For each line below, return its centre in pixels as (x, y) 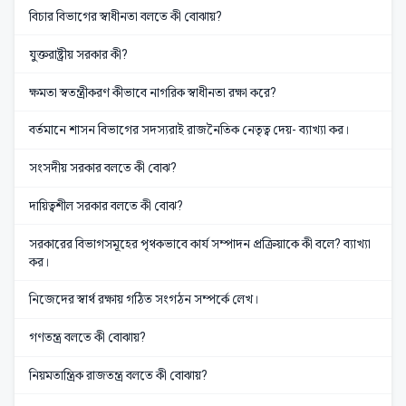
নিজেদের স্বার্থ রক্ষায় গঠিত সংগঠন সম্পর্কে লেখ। (144, 300)
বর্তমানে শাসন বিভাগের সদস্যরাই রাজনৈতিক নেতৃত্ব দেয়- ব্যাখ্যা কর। (189, 130)
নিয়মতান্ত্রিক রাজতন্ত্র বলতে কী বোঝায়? (118, 376)
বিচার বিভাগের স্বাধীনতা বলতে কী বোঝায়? (126, 16)
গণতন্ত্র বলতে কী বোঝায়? (87, 338)
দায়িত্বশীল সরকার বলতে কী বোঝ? (106, 205)
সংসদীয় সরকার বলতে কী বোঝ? (103, 168)
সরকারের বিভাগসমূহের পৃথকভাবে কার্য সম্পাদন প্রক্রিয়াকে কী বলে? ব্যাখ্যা (200, 243)
